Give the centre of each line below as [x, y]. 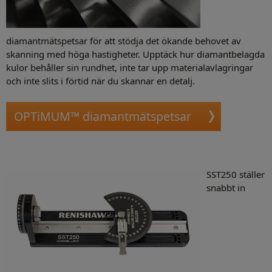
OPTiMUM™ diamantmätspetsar [103, 117]
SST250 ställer [236, 175]
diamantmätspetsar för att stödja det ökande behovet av [124, 41]
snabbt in [226, 188]
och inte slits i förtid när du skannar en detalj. [100, 81]
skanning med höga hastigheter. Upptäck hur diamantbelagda [135, 54]
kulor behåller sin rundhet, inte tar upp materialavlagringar [130, 68]
